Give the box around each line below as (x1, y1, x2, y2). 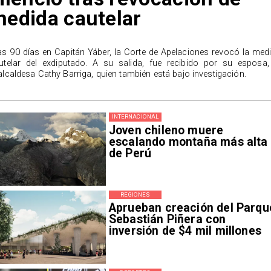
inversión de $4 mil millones (108, 224, 262, 238)
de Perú (108, 146, 152, 160)
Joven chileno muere (108, 123, 224, 137)
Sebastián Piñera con (108, 212, 226, 227)
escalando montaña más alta (108, 134, 268, 149)
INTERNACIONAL (111, 113, 158, 120)
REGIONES (120, 191, 151, 198)
